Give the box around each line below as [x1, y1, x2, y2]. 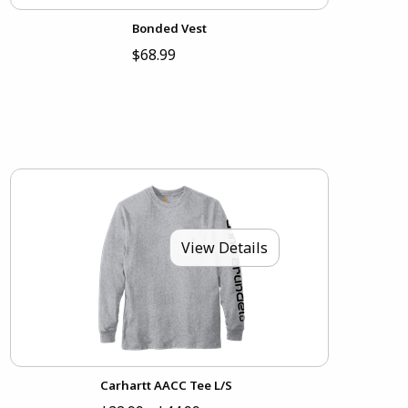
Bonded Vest [131, 20, 207, 37]
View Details [180, 237, 268, 258]
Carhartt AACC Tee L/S [100, 376, 233, 393]
